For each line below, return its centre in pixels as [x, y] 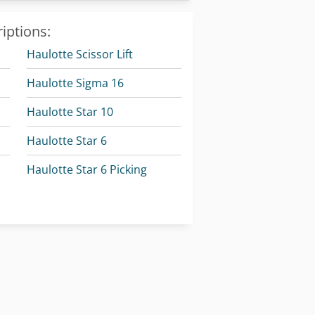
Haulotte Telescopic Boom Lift [173, 199]
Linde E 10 [53, 227]
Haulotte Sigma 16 [75, 83]
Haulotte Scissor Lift [79, 54]
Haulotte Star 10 [70, 112]
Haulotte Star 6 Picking [86, 170]
